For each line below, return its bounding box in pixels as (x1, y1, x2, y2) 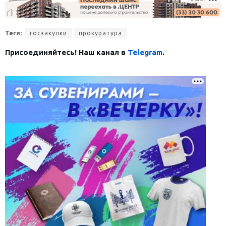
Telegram (128, 47, 162, 56)
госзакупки (30, 29, 67, 36)
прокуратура (79, 29, 122, 36)
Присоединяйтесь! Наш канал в (5, 47, 128, 56)
